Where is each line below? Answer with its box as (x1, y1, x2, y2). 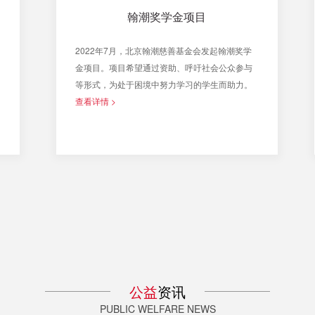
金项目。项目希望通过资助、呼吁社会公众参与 (75, 60, 252, 73)
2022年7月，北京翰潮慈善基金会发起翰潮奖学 (75, 44, 252, 56)
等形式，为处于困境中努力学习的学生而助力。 (75, 77, 252, 90)
